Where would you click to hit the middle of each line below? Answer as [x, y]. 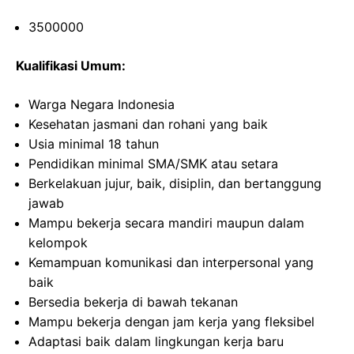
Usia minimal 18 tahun [94, 144]
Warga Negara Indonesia [102, 104]
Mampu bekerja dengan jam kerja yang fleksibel [171, 322]
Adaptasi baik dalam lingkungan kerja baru [156, 341]
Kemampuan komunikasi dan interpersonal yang [171, 262]
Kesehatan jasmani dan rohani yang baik [148, 124]
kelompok [58, 243]
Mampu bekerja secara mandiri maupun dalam [166, 223]
